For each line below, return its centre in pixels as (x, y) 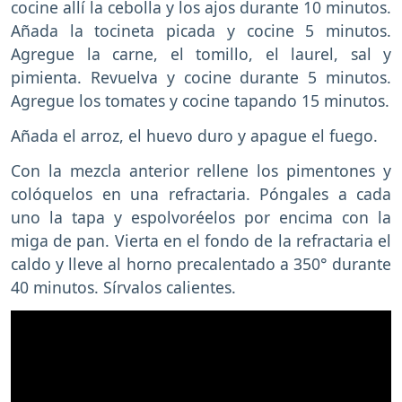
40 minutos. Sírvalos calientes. (123, 287)
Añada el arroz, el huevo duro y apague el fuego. (194, 136)
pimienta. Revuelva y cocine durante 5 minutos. (201, 78)
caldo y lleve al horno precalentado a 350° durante (201, 263)
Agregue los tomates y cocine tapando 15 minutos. (200, 101)
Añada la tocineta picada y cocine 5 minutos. (201, 31)
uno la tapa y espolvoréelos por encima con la (201, 217)
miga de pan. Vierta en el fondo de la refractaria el (201, 240)
